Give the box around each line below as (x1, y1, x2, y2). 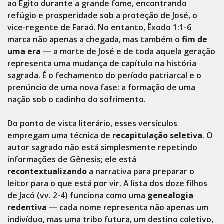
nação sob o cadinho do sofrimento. (7, 94, 146, 105)
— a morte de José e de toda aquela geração (41, 46, 215, 57)
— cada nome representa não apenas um (47, 202, 208, 213)
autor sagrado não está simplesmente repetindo (7, 142, 197, 153)
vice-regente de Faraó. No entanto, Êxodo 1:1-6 (7, 22, 191, 33)
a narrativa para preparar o (87, 166, 194, 177)
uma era (7, 46, 41, 57)
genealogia (147, 190, 193, 201)
